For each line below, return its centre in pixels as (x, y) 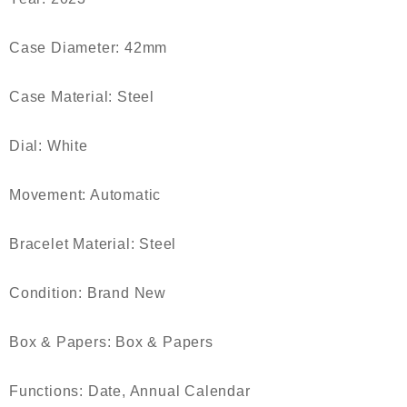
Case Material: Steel (82, 97)
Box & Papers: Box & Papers (111, 342)
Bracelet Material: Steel (93, 244)
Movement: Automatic (85, 195)
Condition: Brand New (88, 293)
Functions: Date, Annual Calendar (130, 391)
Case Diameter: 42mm (89, 48)
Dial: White (49, 146)
